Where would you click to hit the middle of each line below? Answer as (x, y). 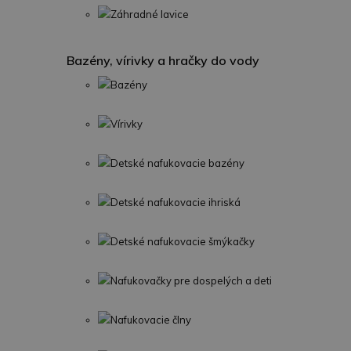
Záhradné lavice (150, 14)
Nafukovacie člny (151, 320)
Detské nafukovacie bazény (177, 163)
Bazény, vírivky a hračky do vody (163, 60)
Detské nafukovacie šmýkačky (183, 241)
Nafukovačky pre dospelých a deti (191, 280)
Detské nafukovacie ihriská (175, 202)
